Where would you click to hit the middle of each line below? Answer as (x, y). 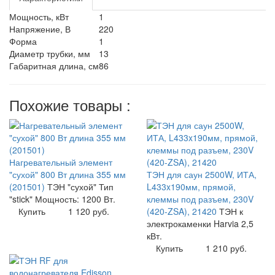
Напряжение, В (40, 29)
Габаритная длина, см (54, 66)
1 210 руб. (226, 248)
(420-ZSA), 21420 (183, 211)
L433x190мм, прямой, (191, 187)
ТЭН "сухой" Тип (80, 187)
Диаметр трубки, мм (50, 54)
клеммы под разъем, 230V (200, 199)
